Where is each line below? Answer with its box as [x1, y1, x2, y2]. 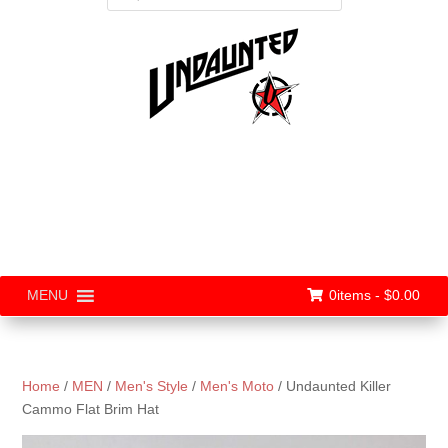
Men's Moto [200, 377, 275, 394]
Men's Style [115, 377, 189, 394]
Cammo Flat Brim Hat [22, 400, 160, 417]
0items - [329, 286, 384, 303]
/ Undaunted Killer [274, 377, 392, 394]
